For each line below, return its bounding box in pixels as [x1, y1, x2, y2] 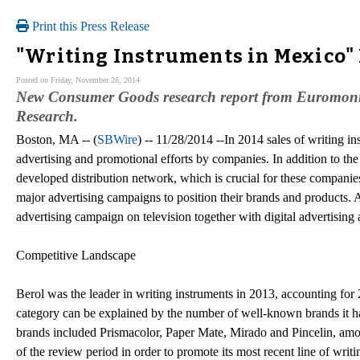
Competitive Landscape [16, 247, 136, 262]
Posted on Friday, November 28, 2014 [16, 75, 140, 84]
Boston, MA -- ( [16, 132, 97, 146]
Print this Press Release [29, 19, 149, 33]
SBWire [97, 132, 137, 146]
